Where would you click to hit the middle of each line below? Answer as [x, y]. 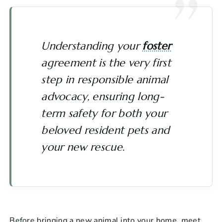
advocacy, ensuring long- [103, 97]
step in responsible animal [105, 80]
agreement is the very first [106, 63]
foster [157, 46]
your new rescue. [83, 147]
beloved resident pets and [106, 130]
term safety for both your [104, 113]
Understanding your [92, 46]
